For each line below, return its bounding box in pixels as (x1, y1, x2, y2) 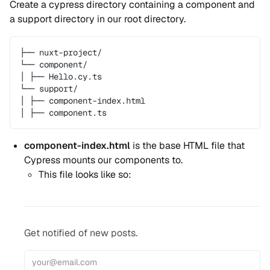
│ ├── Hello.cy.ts (20, 71, 102, 82)
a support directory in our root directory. (10, 13, 186, 25)
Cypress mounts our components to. (24, 154, 183, 166)
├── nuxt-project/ (20, 47, 102, 58)
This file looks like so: (39, 168, 131, 181)
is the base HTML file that (130, 139, 245, 152)
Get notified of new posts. (24, 227, 137, 239)
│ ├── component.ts (20, 107, 107, 118)
